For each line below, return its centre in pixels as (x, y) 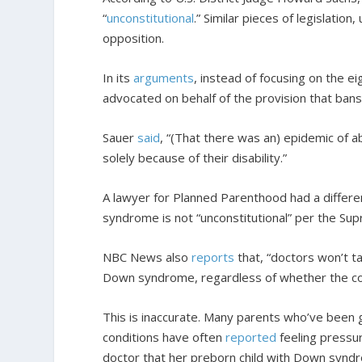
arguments (164, 77)
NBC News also (147, 257)
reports (213, 257)
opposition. (134, 38)
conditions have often (164, 337)
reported (251, 337)
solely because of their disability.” (195, 157)
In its (118, 77)
